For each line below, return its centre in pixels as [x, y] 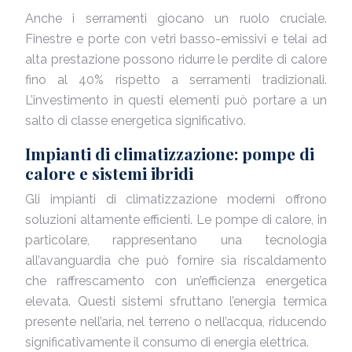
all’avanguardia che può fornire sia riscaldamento [176, 260]
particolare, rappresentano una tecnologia [176, 240]
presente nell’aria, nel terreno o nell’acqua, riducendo [176, 322]
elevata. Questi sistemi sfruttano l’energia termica [176, 301]
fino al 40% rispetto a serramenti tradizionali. [176, 80]
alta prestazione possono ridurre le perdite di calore [176, 59]
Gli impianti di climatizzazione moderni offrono [176, 199]
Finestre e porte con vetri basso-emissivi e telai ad [176, 39]
